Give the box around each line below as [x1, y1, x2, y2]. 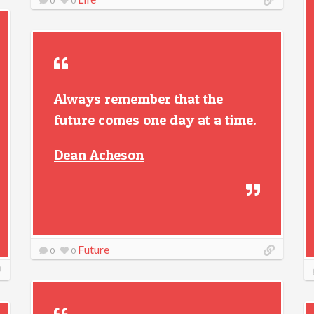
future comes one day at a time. [54, 111, 257, 128]
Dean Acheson [54, 146, 144, 163]
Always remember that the [54, 90, 223, 107]
